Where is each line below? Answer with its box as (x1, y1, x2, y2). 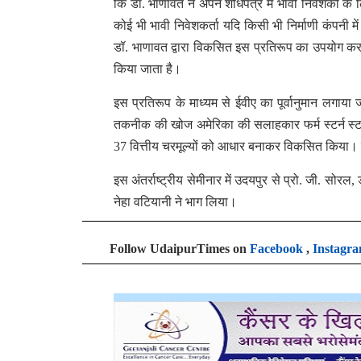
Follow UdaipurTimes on (110, 242, 250, 255)
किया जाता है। (114, 62, 181, 76)
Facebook (250, 242, 303, 255)
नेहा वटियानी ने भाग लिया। (114, 195, 237, 209)
